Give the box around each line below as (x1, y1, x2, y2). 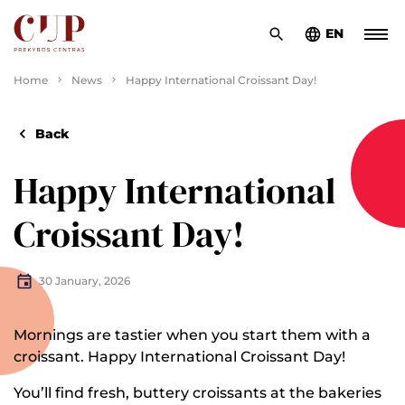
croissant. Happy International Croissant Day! (14, 348, 345, 365)
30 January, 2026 (39, 274, 130, 287)
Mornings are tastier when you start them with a (14, 326, 371, 344)
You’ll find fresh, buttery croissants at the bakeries (14, 384, 381, 401)
